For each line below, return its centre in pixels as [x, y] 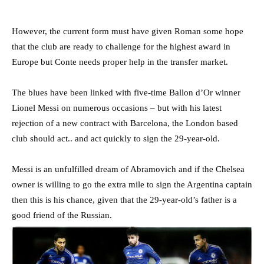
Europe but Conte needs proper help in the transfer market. [120, 62]
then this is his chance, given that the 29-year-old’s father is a [124, 199]
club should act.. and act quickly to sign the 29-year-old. [116, 138]
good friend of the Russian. [62, 215]
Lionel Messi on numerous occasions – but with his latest [117, 108]
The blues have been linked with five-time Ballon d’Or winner [126, 92]
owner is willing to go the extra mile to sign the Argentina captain [132, 184]
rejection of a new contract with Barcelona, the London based [125, 123]
